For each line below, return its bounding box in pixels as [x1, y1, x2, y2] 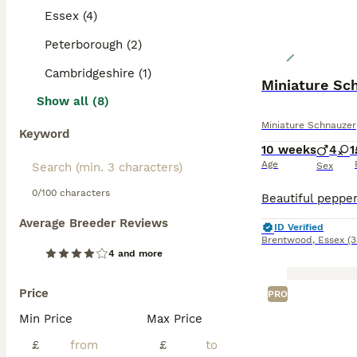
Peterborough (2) [45, 37, 142, 52]
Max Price [147, 312, 202, 326]
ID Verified [274, 222, 324, 233]
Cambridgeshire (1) [45, 66, 151, 80]
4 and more [108, 248, 163, 259]
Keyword [19, 127, 69, 141]
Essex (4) [45, 9, 97, 23]
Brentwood [261, 234, 312, 245]
